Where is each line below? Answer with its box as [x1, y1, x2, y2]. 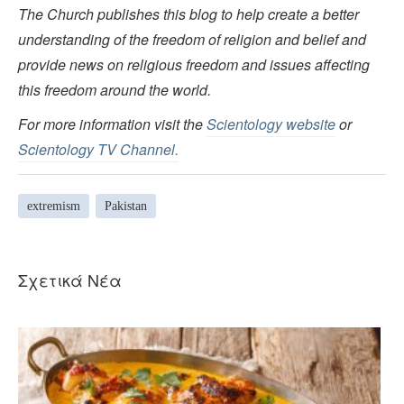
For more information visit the [18, 113, 207, 134]
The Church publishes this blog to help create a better [18, 3, 359, 24]
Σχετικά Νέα [18, 267, 122, 291]
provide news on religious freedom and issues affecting [18, 53, 370, 75]
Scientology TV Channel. [18, 138, 179, 160]
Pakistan [105, 199, 147, 214]
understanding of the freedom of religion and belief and [18, 28, 366, 50]
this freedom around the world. [18, 78, 211, 100]
